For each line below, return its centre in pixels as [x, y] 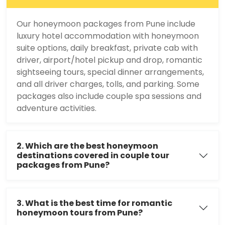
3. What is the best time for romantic [94, 203]
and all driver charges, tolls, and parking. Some [108, 84]
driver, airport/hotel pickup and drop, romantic [109, 60]
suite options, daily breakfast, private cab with [107, 48]
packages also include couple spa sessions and [109, 96]
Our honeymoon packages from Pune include [106, 24]
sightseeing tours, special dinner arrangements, [110, 72]
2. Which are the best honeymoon [87, 146]
